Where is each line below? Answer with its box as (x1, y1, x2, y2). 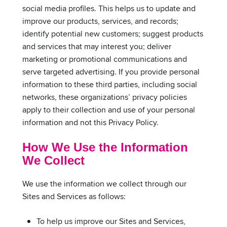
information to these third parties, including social (22, 78, 197, 90)
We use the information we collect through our (22, 177, 186, 190)
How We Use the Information (22, 140, 188, 154)
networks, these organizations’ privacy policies (22, 91, 187, 103)
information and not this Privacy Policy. (22, 116, 159, 128)
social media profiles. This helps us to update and (22, 2, 196, 14)
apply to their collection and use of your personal (22, 103, 195, 116)
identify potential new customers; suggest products (22, 27, 203, 40)
